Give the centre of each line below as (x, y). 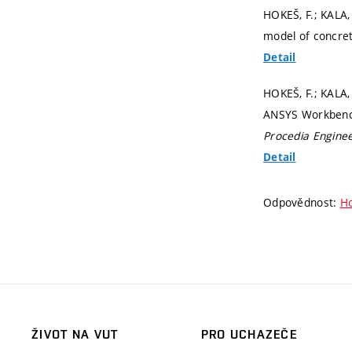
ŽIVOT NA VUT (75, 334)
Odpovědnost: (302, 202)
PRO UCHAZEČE (249, 334)
